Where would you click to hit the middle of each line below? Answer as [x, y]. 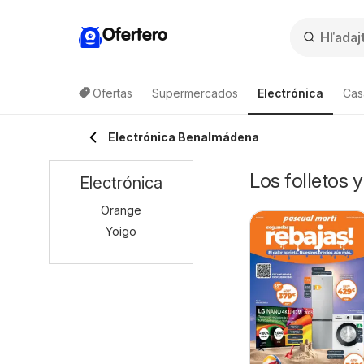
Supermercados [195, 93]
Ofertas [113, 93]
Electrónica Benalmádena [184, 137]
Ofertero [135, 35]
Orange [121, 210]
